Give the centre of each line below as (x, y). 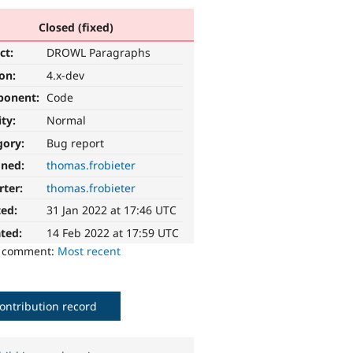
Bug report (76, 143)
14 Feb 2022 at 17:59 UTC (113, 233)
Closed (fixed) (76, 27)
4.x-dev (66, 75)
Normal (67, 121)
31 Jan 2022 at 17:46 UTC (112, 210)
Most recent (89, 251)
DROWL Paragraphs (99, 53)
